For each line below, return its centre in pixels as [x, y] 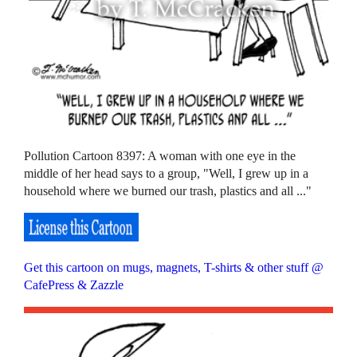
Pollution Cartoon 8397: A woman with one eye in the [160, 156]
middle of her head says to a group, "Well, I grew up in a [167, 174]
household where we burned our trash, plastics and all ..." [168, 191]
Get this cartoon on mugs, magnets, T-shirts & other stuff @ [174, 268]
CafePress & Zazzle [74, 285]
